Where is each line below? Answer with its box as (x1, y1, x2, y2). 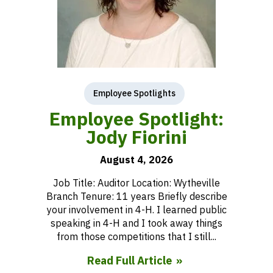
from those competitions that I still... (57, 230, 216, 243)
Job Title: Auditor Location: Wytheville (53, 177, 220, 189)
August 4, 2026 (100, 154, 173, 166)
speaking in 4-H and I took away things (51, 217, 222, 229)
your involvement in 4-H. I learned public (46, 204, 227, 216)
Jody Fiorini (86, 125, 187, 149)
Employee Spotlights (93, 88, 175, 99)
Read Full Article (87, 253, 172, 268)
